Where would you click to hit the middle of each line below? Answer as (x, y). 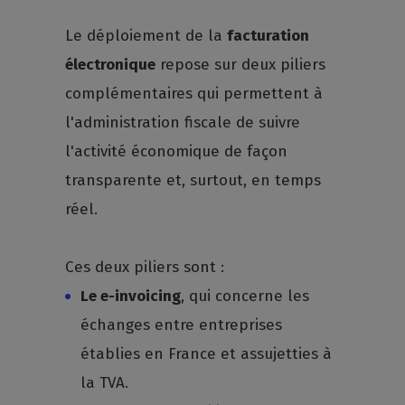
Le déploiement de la (146, 36)
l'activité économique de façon (177, 151)
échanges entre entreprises (182, 325)
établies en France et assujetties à (207, 354)
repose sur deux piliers (241, 65)
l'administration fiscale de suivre (183, 122)
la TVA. (105, 383)
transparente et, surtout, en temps (193, 180)
